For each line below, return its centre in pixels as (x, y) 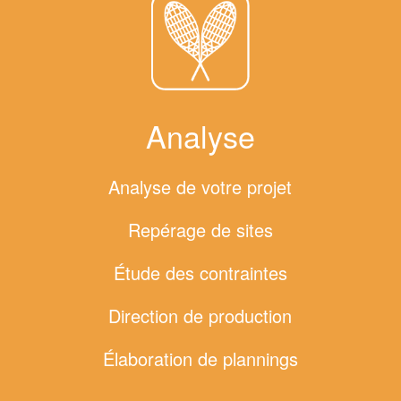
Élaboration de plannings (200, 359)
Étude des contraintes (200, 273)
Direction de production (200, 316)
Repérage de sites (200, 230)
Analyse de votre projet (200, 187)
